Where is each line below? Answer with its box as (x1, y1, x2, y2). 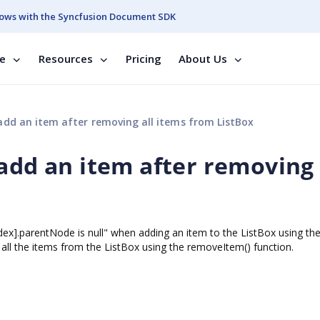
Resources (39, 51, 93, 66)
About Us (179, 51, 227, 66)
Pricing (126, 51, 161, 66)
